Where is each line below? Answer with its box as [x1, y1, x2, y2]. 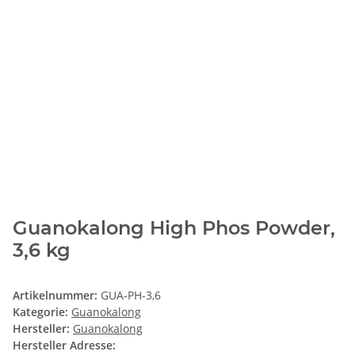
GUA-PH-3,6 [101, 288, 161, 303]
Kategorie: [13, 304, 71, 320]
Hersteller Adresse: [13, 338, 116, 353]
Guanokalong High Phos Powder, [13, 216, 335, 240]
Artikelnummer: [13, 288, 101, 303]
